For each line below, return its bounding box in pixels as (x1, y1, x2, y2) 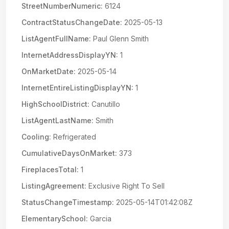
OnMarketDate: (21, 67, 76, 76)
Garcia (88, 214, 111, 223)
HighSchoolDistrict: (21, 100, 89, 108)
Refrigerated (51, 132, 96, 141)
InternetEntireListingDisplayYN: (21, 83, 133, 92)
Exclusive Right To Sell (86, 181, 165, 190)
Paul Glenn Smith (91, 34, 149, 43)
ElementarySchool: (21, 214, 88, 223)
